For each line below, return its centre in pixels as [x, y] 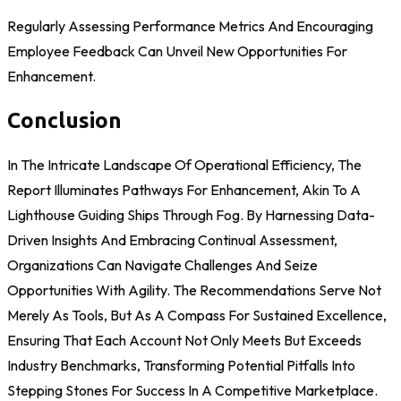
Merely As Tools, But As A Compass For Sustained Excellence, [197, 315]
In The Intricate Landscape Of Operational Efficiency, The [184, 164]
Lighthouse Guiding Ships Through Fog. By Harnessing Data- [191, 214]
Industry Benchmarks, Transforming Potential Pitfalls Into [181, 365]
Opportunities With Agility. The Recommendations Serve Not [194, 290]
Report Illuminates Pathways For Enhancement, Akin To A [184, 189]
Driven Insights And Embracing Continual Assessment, [172, 239]
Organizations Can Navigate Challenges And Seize [162, 264]
